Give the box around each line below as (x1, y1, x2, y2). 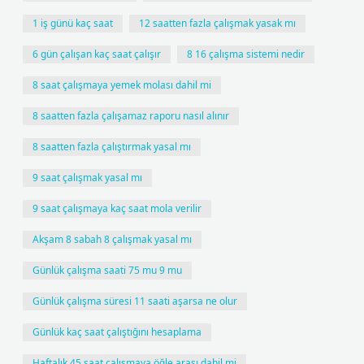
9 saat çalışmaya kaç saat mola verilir (32, 201, 201, 215)
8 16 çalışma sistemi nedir (187, 47, 305, 61)
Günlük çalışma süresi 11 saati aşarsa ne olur (32, 294, 237, 308)
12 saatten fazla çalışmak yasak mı (139, 16, 296, 30)
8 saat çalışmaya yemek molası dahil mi (32, 78, 211, 92)
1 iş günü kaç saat (32, 16, 113, 30)
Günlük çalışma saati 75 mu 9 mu (32, 263, 182, 277)
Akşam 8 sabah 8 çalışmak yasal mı (32, 232, 192, 246)
